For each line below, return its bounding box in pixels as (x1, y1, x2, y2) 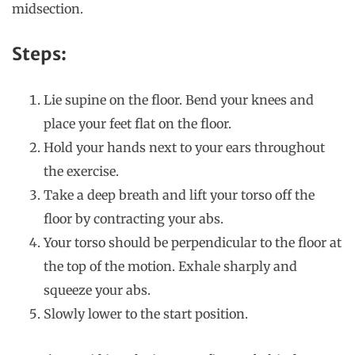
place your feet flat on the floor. (44, 116, 231, 132)
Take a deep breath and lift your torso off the (44, 187, 315, 204)
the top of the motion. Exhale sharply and (44, 258, 297, 275)
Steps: (12, 43, 67, 66)
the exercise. (44, 163, 119, 180)
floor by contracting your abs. (44, 211, 223, 227)
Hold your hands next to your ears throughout (44, 139, 325, 156)
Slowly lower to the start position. (44, 306, 248, 323)
